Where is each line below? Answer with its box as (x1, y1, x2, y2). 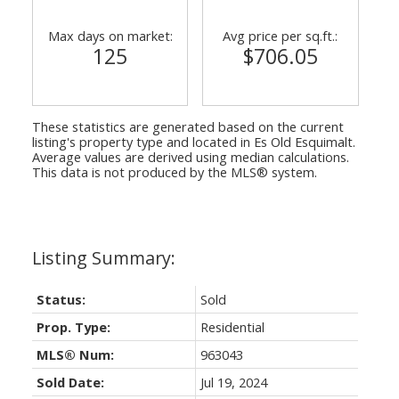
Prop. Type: (36, 317, 110, 336)
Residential (199, 317, 265, 336)
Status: (36, 289, 85, 308)
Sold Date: (36, 372, 104, 391)
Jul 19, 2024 (199, 372, 267, 391)
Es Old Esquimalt (253, 132, 353, 151)
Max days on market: (47, 26, 173, 45)
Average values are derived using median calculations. (31, 147, 349, 166)
